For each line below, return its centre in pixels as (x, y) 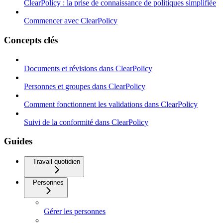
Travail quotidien (56, 162)
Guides (18, 141)
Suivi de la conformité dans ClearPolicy (86, 122)
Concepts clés (31, 40)
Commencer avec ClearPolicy (71, 21)
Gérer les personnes (75, 212)
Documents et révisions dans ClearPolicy (88, 68)
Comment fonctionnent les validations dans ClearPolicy (111, 104)
